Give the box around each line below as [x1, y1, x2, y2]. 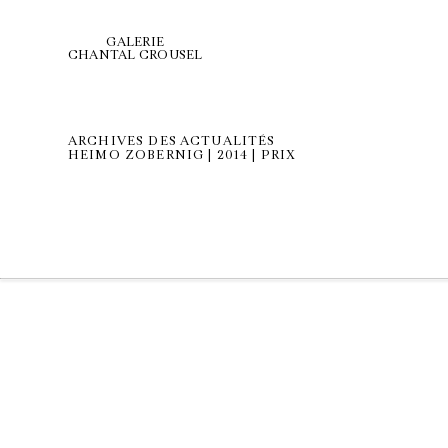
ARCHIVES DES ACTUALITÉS [68, 133, 276, 149]
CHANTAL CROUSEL [68, 47, 203, 63]
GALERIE [106, 34, 165, 50]
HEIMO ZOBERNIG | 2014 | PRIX [68, 147, 297, 163]
